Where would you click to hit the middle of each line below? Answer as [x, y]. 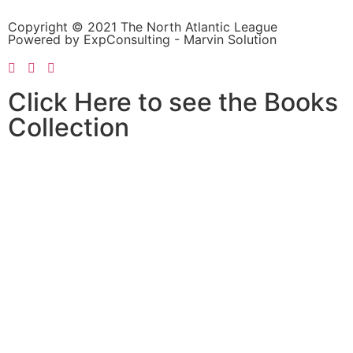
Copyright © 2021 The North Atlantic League [143, 27]
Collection [69, 128]
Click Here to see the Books [173, 102]
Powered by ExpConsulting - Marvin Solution [142, 40]
